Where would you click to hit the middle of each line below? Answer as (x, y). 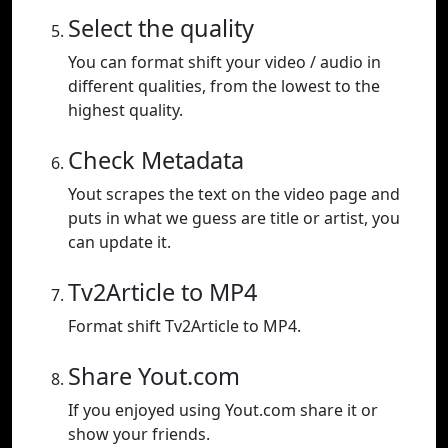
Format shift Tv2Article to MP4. (184, 326)
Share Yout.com (154, 376)
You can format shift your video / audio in (224, 62)
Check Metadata (156, 160)
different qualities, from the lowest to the (224, 86)
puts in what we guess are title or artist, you (234, 218)
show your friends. (139, 434)
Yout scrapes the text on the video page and (234, 194)
